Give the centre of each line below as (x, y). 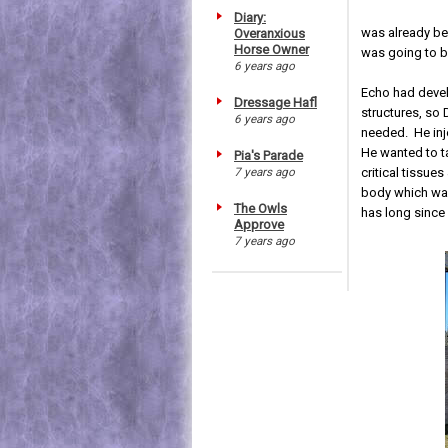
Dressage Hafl (275, 102)
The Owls (260, 208)
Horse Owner (271, 49)
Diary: (250, 17)
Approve (259, 224)
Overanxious (269, 33)
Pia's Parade (268, 155)
